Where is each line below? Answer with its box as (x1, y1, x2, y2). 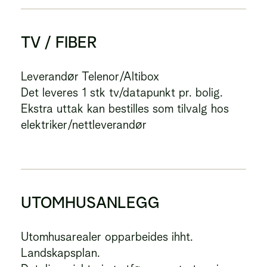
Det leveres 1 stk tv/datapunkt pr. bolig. (21, 85, 223, 100)
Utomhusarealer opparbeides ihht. (21, 229, 193, 244)
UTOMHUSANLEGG (21, 193, 160, 212)
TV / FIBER (21, 33, 97, 51)
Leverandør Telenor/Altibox (21, 69, 159, 83)
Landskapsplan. (21, 246, 100, 260)
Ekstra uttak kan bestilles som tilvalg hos (21, 101, 229, 116)
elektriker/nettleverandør (21, 117, 147, 132)
